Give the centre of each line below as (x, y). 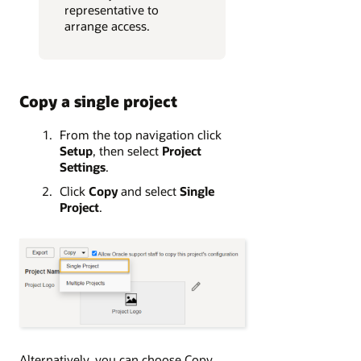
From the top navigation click (140, 134)
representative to (112, 10)
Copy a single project (98, 102)
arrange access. (109, 26)
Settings (82, 166)
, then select (127, 150)
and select (150, 191)
